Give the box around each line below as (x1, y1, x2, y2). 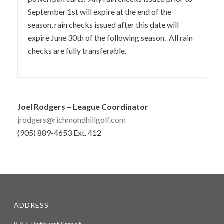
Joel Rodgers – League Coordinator (17, 102, 148, 112)
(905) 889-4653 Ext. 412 (17, 128, 101, 138)
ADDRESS (14, 201, 49, 210)
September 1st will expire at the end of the (28, 7, 171, 17)
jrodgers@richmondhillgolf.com (17, 115, 126, 125)
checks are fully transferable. (28, 46, 126, 56)
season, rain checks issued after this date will (28, 20, 179, 30)
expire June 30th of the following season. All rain (28, 33, 193, 43)
